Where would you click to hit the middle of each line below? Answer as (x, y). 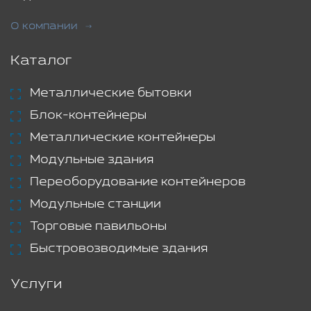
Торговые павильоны (98, 227)
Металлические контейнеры (123, 138)
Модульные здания (92, 160)
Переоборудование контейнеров (138, 182)
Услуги (36, 285)
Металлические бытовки (111, 93)
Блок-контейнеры (88, 116)
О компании (44, 26)
